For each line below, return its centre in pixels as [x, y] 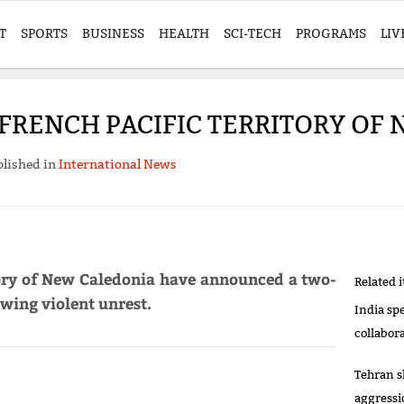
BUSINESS [113, 33]
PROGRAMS [331, 33]
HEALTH [184, 33]
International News [117, 165]
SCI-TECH [252, 33]
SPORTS [44, 33]
